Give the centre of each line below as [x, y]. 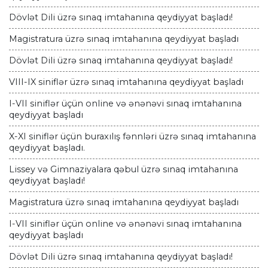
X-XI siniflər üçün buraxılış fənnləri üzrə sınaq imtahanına [133, 137]
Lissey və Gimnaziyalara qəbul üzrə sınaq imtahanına [124, 170]
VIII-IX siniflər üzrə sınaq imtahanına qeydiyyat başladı [126, 82]
